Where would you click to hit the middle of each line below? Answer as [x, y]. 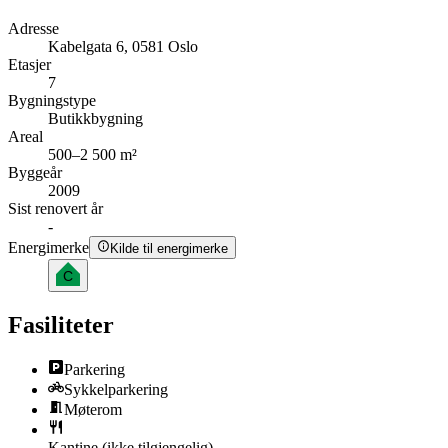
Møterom [93, 409]
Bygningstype [52, 101]
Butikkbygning [95, 119]
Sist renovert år [55, 209]
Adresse [33, 29]
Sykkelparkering [116, 389]
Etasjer [29, 65]
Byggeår [35, 173]
